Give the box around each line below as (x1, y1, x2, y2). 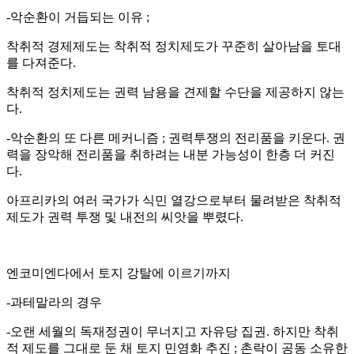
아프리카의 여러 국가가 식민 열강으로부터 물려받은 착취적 (6, 193, 341, 207)
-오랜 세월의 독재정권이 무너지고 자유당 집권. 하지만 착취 (6, 324, 339, 338)
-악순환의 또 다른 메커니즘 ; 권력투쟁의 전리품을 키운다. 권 (6, 130, 345, 145)
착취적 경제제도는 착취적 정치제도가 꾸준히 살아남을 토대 (6, 39, 341, 53)
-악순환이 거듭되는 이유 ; (6, 9, 149, 24)
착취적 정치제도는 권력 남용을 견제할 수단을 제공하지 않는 (6, 85, 345, 99)
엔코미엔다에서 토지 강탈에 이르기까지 (6, 265, 231, 280)
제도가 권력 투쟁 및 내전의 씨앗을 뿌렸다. (6, 209, 243, 224)
